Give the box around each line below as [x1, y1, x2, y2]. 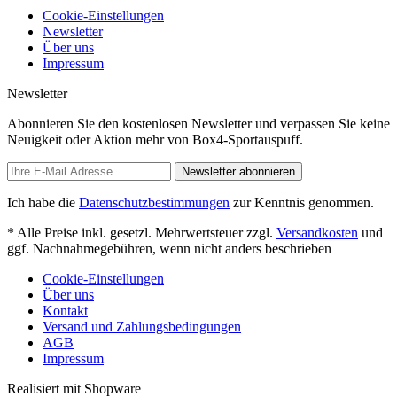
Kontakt [43, 302, 88, 318]
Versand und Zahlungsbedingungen [43, 318, 241, 334]
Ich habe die [7, 194, 79, 210]
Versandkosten [276, 224, 358, 240]
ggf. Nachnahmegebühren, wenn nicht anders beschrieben [7, 240, 331, 256]
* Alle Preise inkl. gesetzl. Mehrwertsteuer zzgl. [7, 224, 276, 240]
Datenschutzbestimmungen [79, 194, 230, 210]
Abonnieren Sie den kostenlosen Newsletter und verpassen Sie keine [7, 115, 390, 131]
